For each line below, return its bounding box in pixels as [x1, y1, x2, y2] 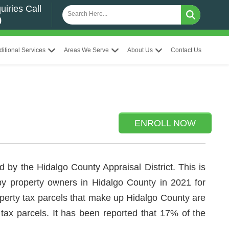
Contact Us [171, 47, 202, 54]
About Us [127, 47, 153, 54]
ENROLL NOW [134, 118, 196, 128]
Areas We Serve [63, 47, 109, 54]
